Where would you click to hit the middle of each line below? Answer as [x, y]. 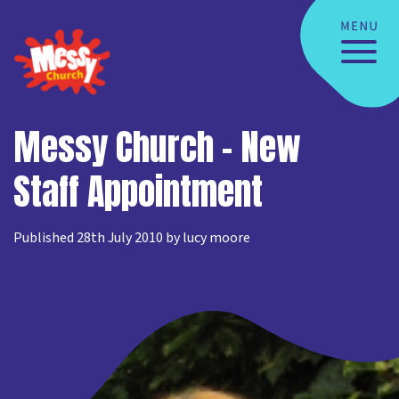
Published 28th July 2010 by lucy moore [132, 238]
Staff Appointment [138, 191]
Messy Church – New [157, 147]
